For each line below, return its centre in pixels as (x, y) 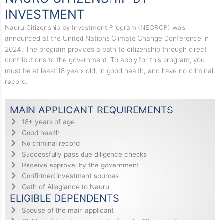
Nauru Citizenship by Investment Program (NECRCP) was (95, 27)
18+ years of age (48, 122)
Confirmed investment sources (70, 176)
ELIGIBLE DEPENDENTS (65, 198)
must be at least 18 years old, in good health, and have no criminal (109, 70)
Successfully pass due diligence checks (84, 154)
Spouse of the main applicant (68, 210)
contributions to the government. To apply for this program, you (105, 60)
